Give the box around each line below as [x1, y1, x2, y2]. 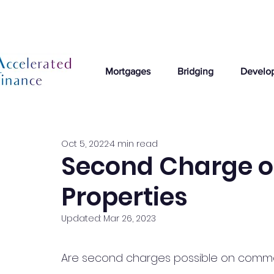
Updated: [61, 212, 103, 224]
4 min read [109, 137, 158, 150]
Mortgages [105, 66, 150, 76]
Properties [61, 180, 188, 214]
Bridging [177, 66, 213, 76]
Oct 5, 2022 [61, 137, 109, 150]
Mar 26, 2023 [103, 212, 156, 224]
